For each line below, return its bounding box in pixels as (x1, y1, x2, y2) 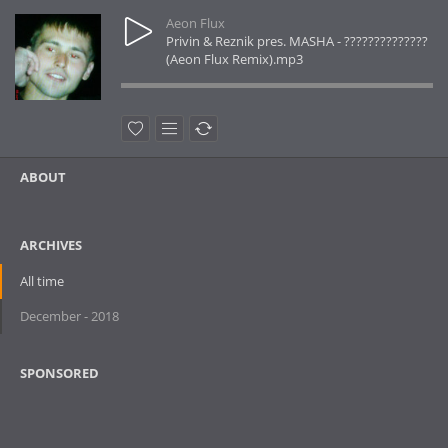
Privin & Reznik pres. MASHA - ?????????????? (166, 32, 428, 50)
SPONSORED (20, 364, 99, 382)
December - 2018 (20, 307, 119, 325)
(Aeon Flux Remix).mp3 (166, 50, 303, 68)
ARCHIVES (20, 236, 82, 254)
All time (20, 272, 64, 290)
